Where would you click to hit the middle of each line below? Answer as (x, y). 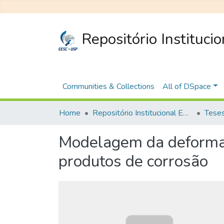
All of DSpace (187, 86)
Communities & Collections (108, 86)
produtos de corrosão (133, 161)
